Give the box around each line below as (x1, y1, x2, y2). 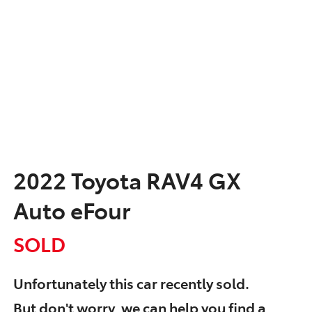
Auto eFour (13, 194, 130, 225)
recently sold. (157, 272, 249, 292)
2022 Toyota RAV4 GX (13, 164, 241, 195)
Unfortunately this (13, 272, 136, 292)
